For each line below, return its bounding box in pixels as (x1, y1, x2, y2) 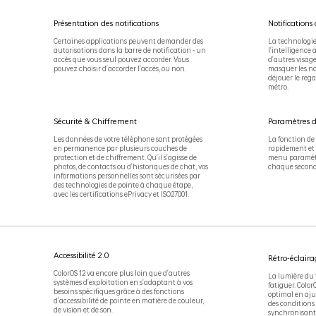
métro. (267, 82, 288, 92)
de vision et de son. (53, 304, 113, 315)
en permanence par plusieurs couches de (53, 142, 187, 153)
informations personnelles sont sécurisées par (53, 170, 200, 181)
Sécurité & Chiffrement (53, 115, 137, 127)
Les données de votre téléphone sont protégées (53, 133, 202, 144)
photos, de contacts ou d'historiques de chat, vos (53, 161, 208, 171)
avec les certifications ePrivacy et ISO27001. (53, 188, 189, 199)
